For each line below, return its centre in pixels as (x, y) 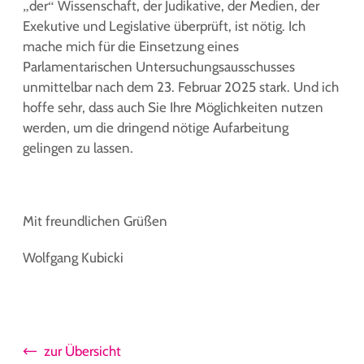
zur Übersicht (82, 351)
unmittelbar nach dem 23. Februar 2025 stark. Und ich (181, 87)
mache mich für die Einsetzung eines (131, 46)
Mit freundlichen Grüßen (95, 221)
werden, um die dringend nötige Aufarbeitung (156, 128)
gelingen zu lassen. (78, 148)
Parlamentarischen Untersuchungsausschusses (159, 67)
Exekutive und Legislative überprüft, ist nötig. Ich (164, 26)
